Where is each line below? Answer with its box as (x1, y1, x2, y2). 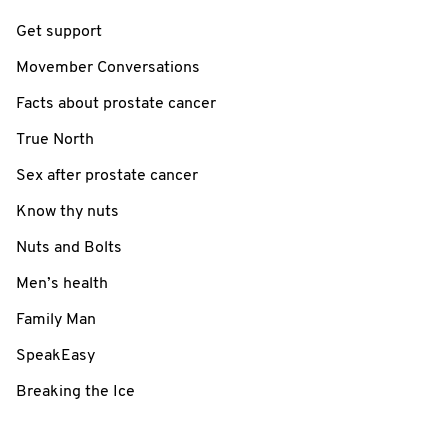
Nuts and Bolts (16, 239, 122, 256)
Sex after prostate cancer (16, 167, 198, 184)
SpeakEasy (16, 347, 95, 364)
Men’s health (16, 275, 108, 292)
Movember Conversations (16, 59, 200, 76)
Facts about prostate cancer (16, 95, 216, 112)
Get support (16, 23, 102, 40)
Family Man (16, 311, 96, 328)
